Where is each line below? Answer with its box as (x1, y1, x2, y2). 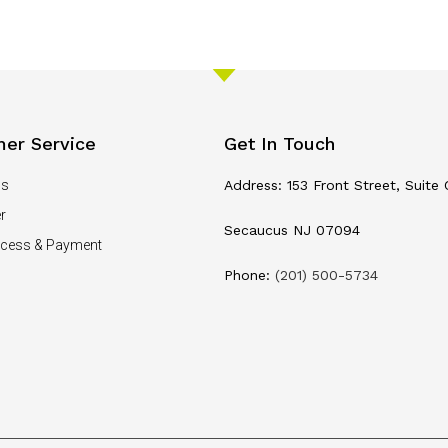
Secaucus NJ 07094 (224, 221, 360, 238)
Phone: (224, 266, 275, 283)
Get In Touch (224, 132, 335, 154)
